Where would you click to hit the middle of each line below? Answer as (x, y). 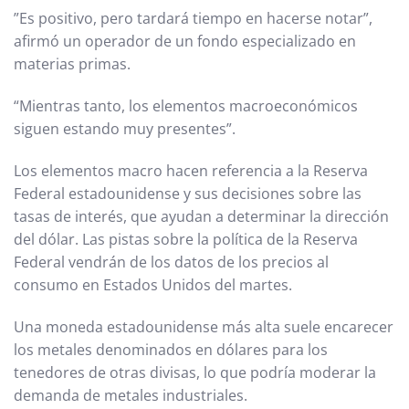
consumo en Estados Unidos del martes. (153, 284)
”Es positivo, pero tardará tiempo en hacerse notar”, (193, 19)
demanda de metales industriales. (131, 395)
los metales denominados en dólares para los (171, 349)
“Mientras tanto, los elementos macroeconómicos (186, 106)
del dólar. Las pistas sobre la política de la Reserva (186, 239)
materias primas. (72, 64)
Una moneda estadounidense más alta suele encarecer (204, 326)
